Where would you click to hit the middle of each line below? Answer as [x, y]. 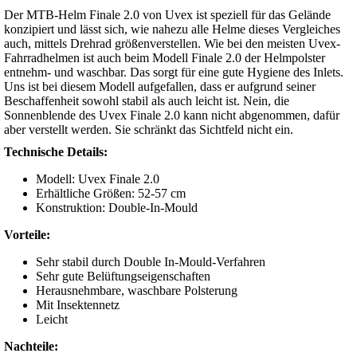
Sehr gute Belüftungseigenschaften [123, 277]
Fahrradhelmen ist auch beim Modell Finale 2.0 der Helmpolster [165, 58]
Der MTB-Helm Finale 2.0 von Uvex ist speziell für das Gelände [167, 15]
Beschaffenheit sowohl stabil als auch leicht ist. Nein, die [147, 101]
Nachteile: [31, 347]
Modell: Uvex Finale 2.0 [98, 179]
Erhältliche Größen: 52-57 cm [111, 194]
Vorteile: [27, 235]
